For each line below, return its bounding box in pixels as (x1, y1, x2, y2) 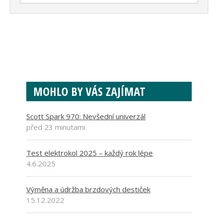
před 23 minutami (26, 122, 85, 132)
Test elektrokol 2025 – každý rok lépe (26, 148, 153, 158)
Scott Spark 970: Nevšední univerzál (26, 111, 145, 122)
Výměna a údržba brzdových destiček (26, 184, 150, 195)
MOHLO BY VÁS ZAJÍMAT (33, 83, 145, 100)
